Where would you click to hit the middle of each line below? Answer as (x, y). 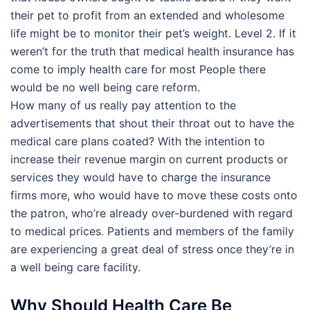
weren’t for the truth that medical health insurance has (152, 51)
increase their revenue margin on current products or (149, 159)
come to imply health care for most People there (138, 69)
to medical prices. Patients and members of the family (152, 231)
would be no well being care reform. (105, 87)
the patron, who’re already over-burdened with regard (152, 213)
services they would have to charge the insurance (140, 177)
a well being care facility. (75, 267)
